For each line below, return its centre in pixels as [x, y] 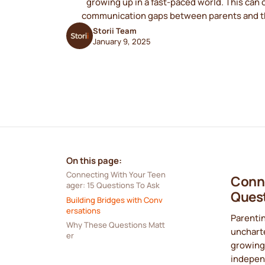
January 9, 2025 [122, 41]
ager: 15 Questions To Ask [113, 185]
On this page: [94, 161]
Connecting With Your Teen [116, 175]
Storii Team [114, 30]
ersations [83, 210]
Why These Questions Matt [115, 225]
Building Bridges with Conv [114, 200]
